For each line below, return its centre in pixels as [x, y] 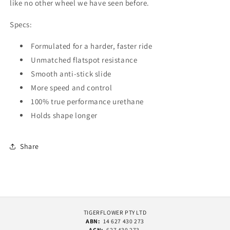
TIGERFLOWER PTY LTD [115, 212]
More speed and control [72, 88]
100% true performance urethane [87, 101]
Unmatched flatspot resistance [84, 60]
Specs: [21, 24]
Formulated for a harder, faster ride [92, 46]
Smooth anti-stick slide [71, 74]
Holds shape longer [64, 115]
